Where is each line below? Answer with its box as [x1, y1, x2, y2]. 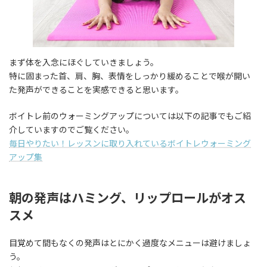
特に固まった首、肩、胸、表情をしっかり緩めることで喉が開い [9, 70, 250, 81]
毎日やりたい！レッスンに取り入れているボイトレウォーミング [9, 138, 251, 148]
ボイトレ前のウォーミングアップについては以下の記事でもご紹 [9, 110, 251, 121]
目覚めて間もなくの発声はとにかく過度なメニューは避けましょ [9, 237, 251, 248]
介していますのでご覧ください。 [9, 124, 134, 135]
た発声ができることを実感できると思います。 [9, 84, 184, 95]
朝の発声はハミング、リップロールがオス [9, 190, 246, 205]
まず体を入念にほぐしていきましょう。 [9, 57, 159, 67]
